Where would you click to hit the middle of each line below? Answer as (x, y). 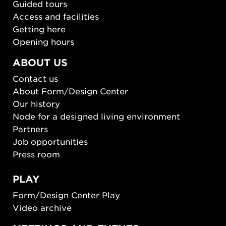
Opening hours (43, 42)
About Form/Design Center (70, 91)
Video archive (42, 207)
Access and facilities (56, 16)
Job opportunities (50, 141)
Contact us (35, 78)
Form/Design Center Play (66, 194)
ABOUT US (40, 63)
